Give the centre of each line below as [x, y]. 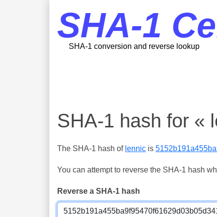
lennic [135, 148]
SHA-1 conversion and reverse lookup [134, 46]
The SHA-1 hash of [91, 148]
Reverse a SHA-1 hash [99, 191]
